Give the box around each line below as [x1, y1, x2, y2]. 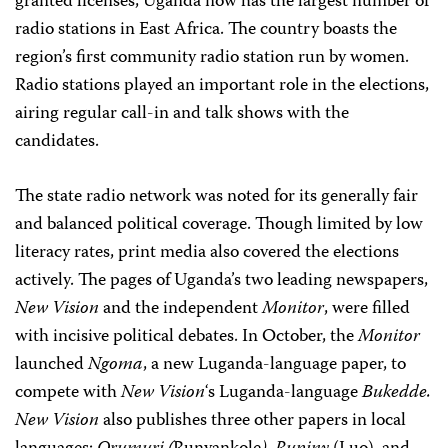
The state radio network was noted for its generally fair [15, 182, 418, 212]
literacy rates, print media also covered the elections [15, 238, 399, 268]
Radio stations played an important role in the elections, [15, 71, 429, 101]
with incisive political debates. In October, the [15, 322, 358, 352]
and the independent [99, 294, 262, 324]
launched [15, 350, 88, 380]
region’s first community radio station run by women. [15, 43, 409, 73]
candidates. [15, 127, 99, 157]
